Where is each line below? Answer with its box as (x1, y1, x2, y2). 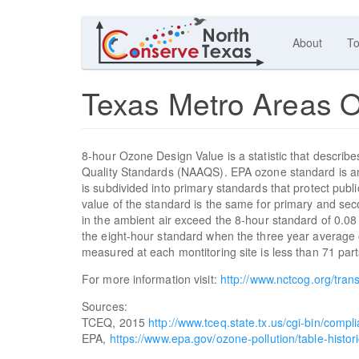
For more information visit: (82, 270, 220, 287)
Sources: (82, 297, 127, 314)
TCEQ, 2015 (82, 313, 149, 330)
